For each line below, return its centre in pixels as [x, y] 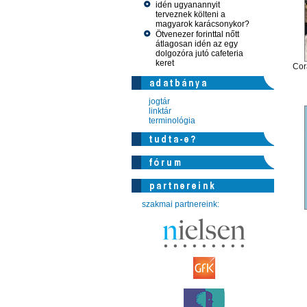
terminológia [172, 121]
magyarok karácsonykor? [202, 24]
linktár [160, 111]
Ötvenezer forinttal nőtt [197, 34]
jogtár [159, 101]
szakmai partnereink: [180, 204]
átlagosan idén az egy [196, 44]
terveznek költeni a [190, 14]
